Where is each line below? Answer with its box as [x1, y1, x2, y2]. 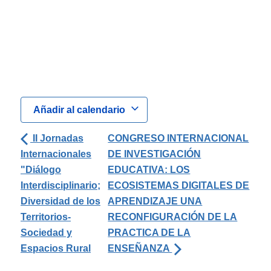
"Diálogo [21, 164, 61, 175]
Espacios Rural [21, 243, 91, 253]
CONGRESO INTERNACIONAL [108, 132, 249, 143]
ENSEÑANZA [108, 243, 172, 253]
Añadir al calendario [33, 104, 125, 115]
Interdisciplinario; [21, 180, 100, 191]
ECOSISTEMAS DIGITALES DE [108, 180, 250, 191]
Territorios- [21, 211, 71, 222]
